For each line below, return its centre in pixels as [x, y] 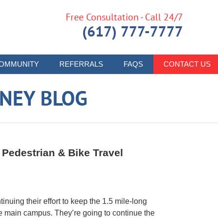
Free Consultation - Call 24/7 [124, 17]
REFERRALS [81, 64]
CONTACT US [187, 64]
